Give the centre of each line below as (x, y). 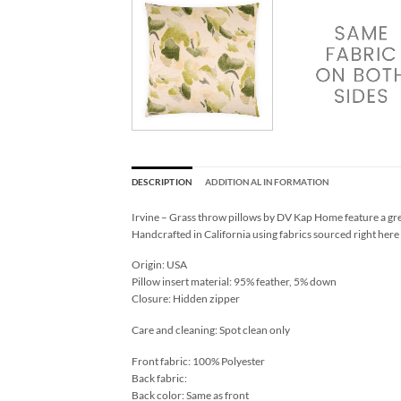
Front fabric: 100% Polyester (198, 361)
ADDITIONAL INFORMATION (268, 182)
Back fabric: (159, 378)
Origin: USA (159, 265)
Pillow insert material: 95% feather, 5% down (234, 282)
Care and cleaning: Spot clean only (211, 330)
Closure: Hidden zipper (186, 299)
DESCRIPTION (162, 182)
